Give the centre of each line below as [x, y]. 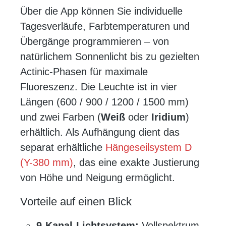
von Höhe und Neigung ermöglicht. [98, 178]
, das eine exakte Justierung [136, 163]
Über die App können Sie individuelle [101, 11]
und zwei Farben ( [61, 117]
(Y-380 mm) [47, 163]
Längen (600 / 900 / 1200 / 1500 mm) [104, 102]
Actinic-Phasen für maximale [84, 72]
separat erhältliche [63, 148]
